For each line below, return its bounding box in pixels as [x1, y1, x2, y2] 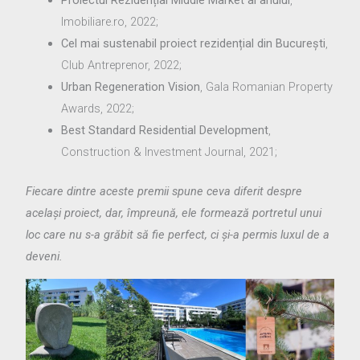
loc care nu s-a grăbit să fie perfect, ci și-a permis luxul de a [26, 227, 330, 242]
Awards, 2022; [61, 101, 135, 116]
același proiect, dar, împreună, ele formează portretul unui [26, 205, 322, 220]
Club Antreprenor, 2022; [61, 58, 182, 72]
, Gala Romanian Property [200, 80, 333, 94]
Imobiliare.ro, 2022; [61, 14, 159, 29]
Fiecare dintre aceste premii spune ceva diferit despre [26, 183, 303, 198]
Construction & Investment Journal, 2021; [61, 145, 278, 159]
